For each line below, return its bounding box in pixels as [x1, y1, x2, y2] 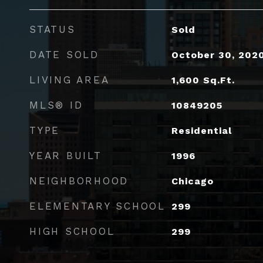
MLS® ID [29, 99, 83, 111]
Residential [171, 124, 232, 136]
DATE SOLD [29, 48, 99, 60]
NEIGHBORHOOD [29, 174, 129, 187]
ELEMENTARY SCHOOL [29, 200, 166, 212]
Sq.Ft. [203, 74, 235, 86]
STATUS [29, 23, 76, 35]
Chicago [171, 175, 214, 187]
